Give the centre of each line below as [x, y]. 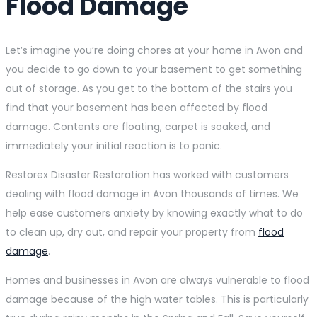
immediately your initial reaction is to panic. [114, 146]
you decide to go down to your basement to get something [154, 70]
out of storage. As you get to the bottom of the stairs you [149, 89]
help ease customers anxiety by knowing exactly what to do [154, 213]
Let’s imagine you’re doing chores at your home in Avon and [154, 51]
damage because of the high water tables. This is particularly [157, 300]
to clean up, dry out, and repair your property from [132, 232]
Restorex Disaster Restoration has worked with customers [147, 175]
